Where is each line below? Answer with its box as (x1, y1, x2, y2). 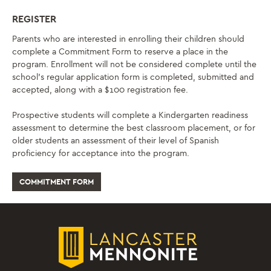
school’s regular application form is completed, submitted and (12, 72, 254, 83)
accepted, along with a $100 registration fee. (12, 85, 188, 96)
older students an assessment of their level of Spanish (12, 135, 219, 146)
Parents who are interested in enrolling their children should (12, 34, 244, 45)
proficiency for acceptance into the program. (12, 148, 189, 159)
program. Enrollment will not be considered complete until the (12, 59, 256, 70)
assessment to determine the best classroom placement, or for (12, 123, 255, 134)
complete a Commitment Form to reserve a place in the (12, 47, 228, 57)
